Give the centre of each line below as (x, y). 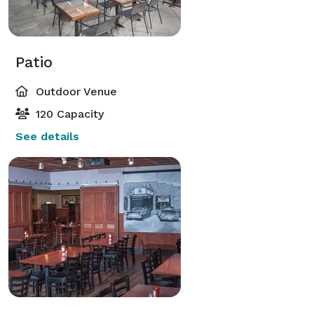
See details (47, 136)
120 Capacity (68, 114)
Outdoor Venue (75, 91)
